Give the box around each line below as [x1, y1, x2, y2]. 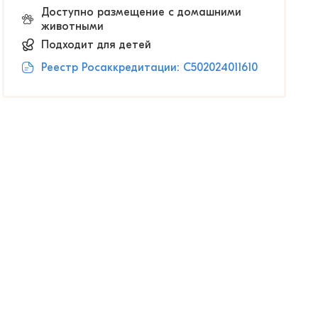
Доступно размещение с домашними [41, 6, 241, 18]
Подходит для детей [41, 38, 151, 51]
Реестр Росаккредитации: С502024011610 [41, 61, 258, 74]
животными [41, 20, 104, 33]
